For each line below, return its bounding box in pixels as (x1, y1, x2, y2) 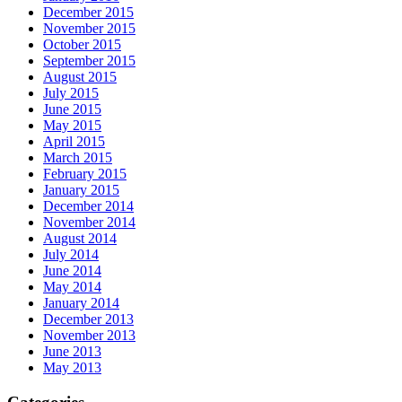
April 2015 (43, 134, 105, 150)
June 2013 (43, 344, 101, 360)
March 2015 (43, 150, 112, 166)
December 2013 (43, 311, 134, 328)
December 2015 (43, 4, 134, 21)
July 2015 (43, 85, 99, 101)
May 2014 (43, 279, 101, 295)
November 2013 (43, 328, 135, 344)
